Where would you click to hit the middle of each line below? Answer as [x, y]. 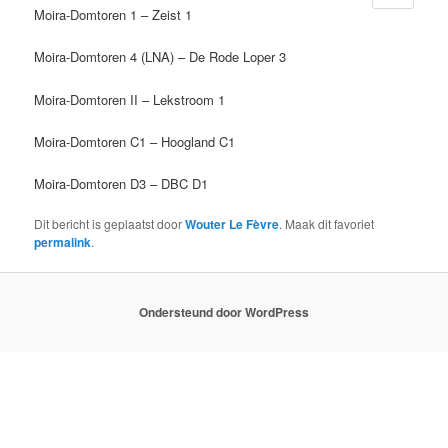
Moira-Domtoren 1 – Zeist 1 [113, 15]
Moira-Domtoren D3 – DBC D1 [121, 183]
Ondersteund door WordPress [224, 312]
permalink [63, 241]
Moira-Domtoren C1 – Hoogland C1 [135, 141]
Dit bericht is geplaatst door [110, 223]
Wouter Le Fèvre [232, 223]
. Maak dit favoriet [327, 223]
